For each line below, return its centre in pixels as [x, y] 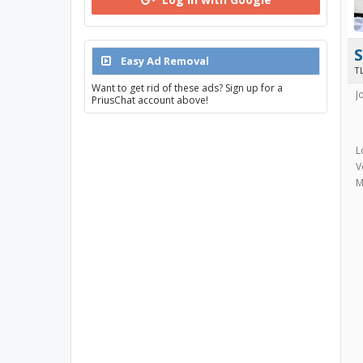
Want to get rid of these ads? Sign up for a [187, 88]
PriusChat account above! [150, 100]
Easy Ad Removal [164, 61]
